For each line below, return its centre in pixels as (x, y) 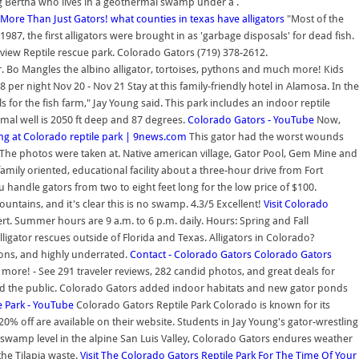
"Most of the (314, 19)
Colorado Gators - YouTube (251, 120)
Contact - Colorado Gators (191, 254)
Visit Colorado (296, 204)
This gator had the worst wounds (265, 137)
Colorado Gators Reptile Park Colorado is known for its (202, 305)
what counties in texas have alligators (198, 19)
